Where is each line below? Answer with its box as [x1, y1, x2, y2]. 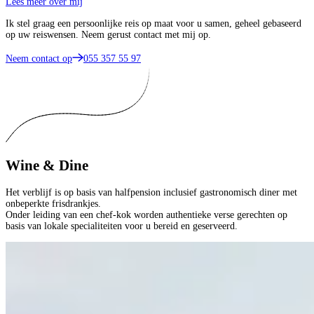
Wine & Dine [6, 157, 88, 175]
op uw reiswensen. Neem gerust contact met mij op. [6, 29, 211, 40]
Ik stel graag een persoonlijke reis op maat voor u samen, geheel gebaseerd [6, 18, 301, 29]
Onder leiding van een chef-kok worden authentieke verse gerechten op [6, 209, 287, 220]
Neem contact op [6, 53, 72, 64]
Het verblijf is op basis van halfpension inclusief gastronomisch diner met [6, 186, 297, 198]
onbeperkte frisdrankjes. [6, 198, 101, 209]
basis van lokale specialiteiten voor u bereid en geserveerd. [6, 220, 238, 231]
